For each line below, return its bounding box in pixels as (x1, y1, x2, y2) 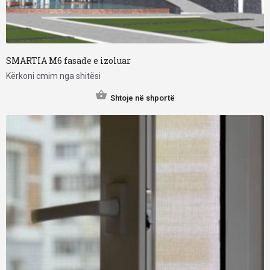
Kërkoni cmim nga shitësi (6, 71, 101, 81)
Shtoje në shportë (110, 93, 175, 102)
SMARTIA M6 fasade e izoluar (6, 55, 131, 66)
